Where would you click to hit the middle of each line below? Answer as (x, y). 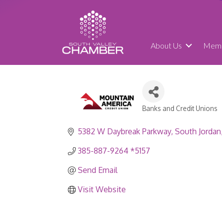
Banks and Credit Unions (180, 109)
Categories (163, 116)
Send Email (98, 170)
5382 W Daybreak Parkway (124, 132)
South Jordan (198, 132)
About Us (166, 46)
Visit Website (102, 190)
